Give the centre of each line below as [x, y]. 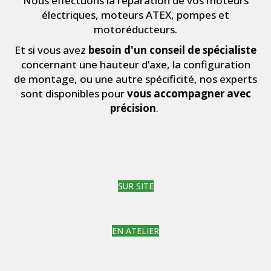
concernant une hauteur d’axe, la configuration [135, 64]
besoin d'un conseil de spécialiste [172, 50]
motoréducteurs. [135, 29]
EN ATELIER [135, 230]
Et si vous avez [51, 50]
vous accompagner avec [189, 93]
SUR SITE [135, 186]
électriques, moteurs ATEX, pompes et [135, 15]
